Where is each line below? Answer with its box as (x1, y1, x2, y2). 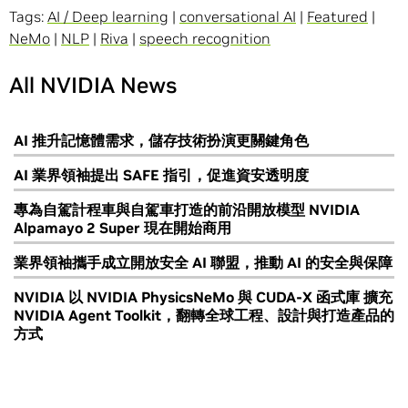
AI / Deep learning (47, 7, 168, 26)
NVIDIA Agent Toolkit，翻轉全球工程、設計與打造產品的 (14, 306, 394, 325)
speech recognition (139, 29, 270, 48)
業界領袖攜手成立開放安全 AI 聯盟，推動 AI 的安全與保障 (14, 253, 393, 272)
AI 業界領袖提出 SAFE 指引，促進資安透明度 (14, 166, 309, 185)
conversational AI (179, 7, 296, 26)
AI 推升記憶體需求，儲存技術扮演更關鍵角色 (14, 131, 309, 150)
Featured (307, 7, 368, 26)
